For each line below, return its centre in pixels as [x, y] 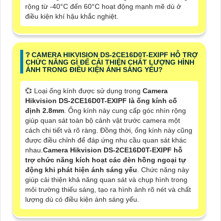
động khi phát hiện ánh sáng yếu [81, 170]
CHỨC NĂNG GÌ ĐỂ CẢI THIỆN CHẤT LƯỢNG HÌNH [110, 62]
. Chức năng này [163, 170]
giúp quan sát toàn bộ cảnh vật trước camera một [103, 121]
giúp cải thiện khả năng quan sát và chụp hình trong [106, 180]
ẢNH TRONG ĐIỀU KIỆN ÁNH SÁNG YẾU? [94, 70]
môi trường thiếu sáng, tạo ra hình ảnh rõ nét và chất [108, 190]
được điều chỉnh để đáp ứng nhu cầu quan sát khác [106, 140]
